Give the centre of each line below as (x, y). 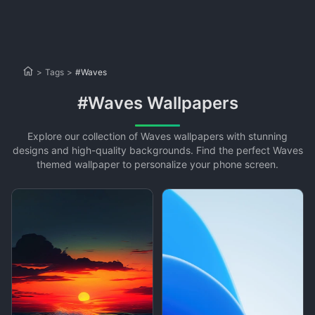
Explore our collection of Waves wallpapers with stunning (157, 136)
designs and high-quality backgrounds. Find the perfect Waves (157, 150)
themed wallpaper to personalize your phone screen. (157, 164)
